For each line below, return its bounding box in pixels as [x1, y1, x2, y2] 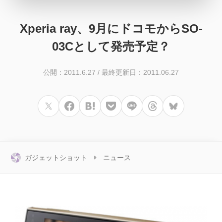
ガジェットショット [25, 154, 87, 162]
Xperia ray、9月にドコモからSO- [19, 22, 203, 35]
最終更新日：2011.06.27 [102, 68, 179, 76]
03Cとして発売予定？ [52, 40, 170, 53]
